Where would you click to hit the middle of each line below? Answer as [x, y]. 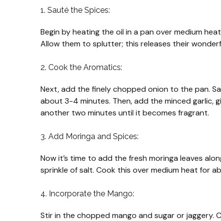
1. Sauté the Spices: [75, 10]
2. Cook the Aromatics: [81, 68]
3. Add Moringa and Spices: [90, 137]
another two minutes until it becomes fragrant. [125, 113]
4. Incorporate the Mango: [87, 194]
